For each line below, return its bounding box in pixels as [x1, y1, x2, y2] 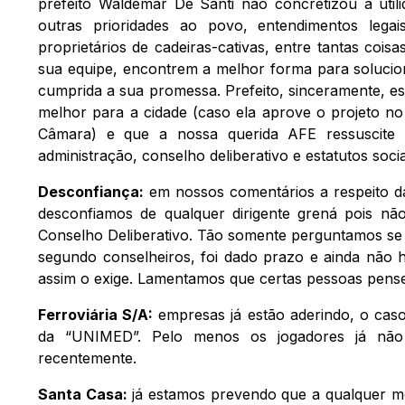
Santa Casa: [38, 384, 127, 403]
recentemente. [38, 348, 137, 367]
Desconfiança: [38, 182, 144, 201]
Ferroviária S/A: [38, 305, 154, 324]
